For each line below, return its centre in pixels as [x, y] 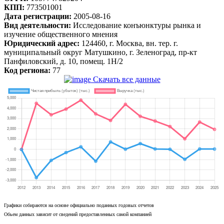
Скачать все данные [125, 79]
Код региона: [28, 70]
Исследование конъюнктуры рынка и [137, 25]
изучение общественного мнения [61, 34]
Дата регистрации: [39, 16]
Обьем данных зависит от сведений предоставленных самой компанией [78, 214]
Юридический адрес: [43, 43]
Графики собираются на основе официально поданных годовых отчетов [79, 205]
